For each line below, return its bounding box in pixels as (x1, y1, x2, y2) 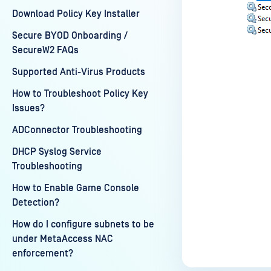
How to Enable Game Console (12, 183, 139, 194)
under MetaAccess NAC (12, 233, 113, 244)
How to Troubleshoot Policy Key (12, 88, 148, 99)
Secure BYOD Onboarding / (12, 30, 128, 41)
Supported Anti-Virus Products (12, 67, 145, 77)
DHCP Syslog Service (12, 146, 102, 157)
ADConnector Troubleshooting (12, 125, 142, 135)
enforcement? (12, 248, 73, 259)
